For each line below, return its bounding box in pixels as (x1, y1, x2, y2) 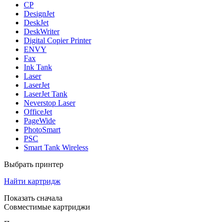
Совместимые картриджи (4, 202, 90, 211)
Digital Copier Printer (24, 36, 91, 45)
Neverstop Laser (24, 98, 75, 107)
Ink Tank (24, 62, 52, 71)
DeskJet (24, 18, 49, 27)
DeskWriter (24, 27, 59, 36)
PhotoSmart (24, 125, 60, 134)
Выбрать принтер (4, 160, 63, 168)
